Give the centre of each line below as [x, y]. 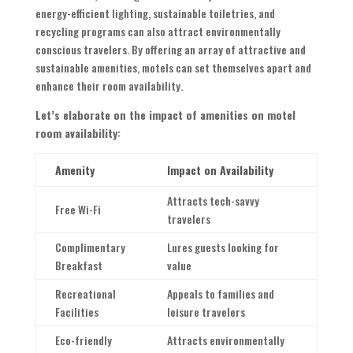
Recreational [85, 294]
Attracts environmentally [225, 340]
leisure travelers [206, 312]
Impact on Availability [220, 170]
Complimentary [90, 247]
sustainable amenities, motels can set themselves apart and [173, 68]
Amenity [74, 170]
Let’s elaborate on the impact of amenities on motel [165, 115]
